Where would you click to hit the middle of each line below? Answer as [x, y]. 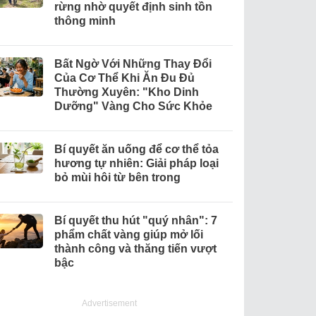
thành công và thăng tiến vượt [135, 248]
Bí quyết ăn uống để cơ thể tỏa [136, 149]
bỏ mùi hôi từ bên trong [117, 177]
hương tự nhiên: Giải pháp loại [136, 163]
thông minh [85, 20]
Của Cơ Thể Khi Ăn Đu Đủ [124, 78]
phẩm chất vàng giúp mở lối [128, 234]
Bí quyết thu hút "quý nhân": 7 [135, 220]
